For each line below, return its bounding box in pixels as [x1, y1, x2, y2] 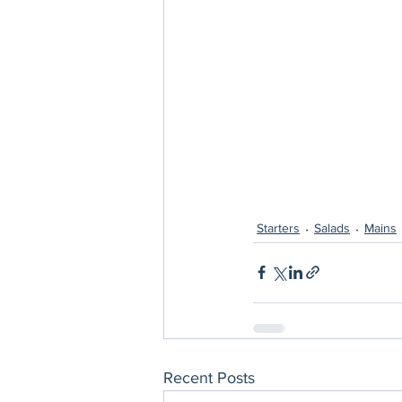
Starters [257, 221, 300, 236]
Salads [314, 221, 350, 236]
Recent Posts [163, 368, 255, 387]
